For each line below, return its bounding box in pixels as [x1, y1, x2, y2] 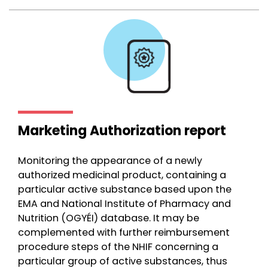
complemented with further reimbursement [18, 226, 230, 239]
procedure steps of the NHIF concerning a [18, 240, 218, 254]
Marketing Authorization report [18, 121, 226, 140]
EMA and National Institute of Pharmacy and [18, 197, 231, 211]
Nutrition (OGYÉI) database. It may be [18, 211, 199, 225]
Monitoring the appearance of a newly [18, 154, 202, 167]
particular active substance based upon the [18, 182, 232, 196]
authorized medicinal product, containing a [18, 168, 226, 182]
